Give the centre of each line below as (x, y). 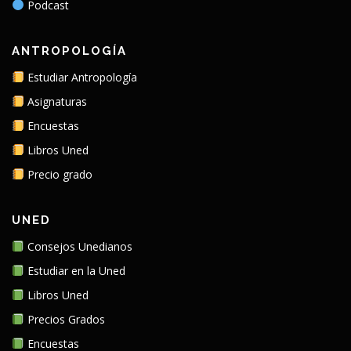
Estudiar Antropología (80, 78)
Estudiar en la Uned (74, 271)
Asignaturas (55, 102)
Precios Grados (64, 320)
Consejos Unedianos (78, 247)
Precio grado (58, 175)
